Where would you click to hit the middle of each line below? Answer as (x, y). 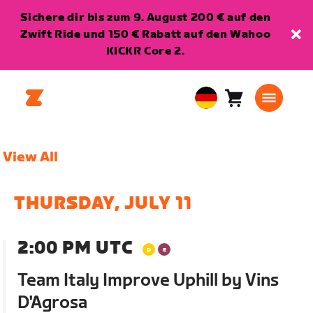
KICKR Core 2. (145, 51)
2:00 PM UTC (75, 248)
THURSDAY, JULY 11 (103, 204)
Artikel (252, 122)
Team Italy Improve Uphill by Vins (148, 281)
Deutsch (216, 140)
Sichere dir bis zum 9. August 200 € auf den (145, 18)
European (222, 106)
